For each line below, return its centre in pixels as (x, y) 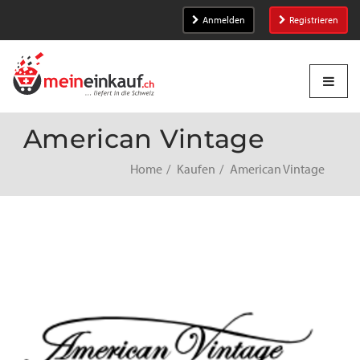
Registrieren (314, 20)
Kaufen (196, 169)
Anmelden (224, 20)
